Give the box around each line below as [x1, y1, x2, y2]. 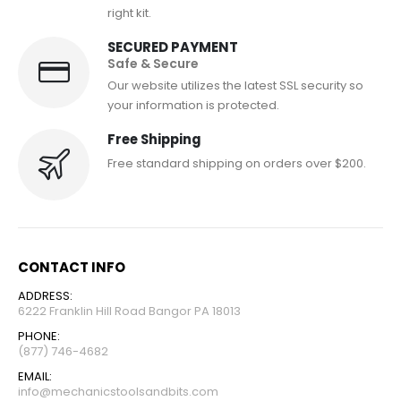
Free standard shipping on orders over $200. [107, 154, 366, 172]
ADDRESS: [18, 287, 73, 305]
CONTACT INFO [18, 258, 125, 277]
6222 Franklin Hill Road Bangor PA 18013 [18, 303, 241, 320]
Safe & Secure [107, 54, 199, 73]
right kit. [107, 4, 151, 22]
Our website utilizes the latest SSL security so [107, 77, 363, 95]
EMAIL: [18, 368, 52, 386]
